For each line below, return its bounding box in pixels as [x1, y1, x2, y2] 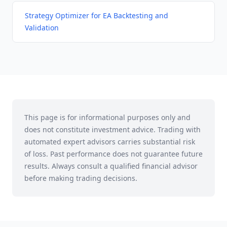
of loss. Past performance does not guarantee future [24, 149, 203, 159]
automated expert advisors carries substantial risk [24, 137, 195, 146]
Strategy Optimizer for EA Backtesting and [25, 11, 168, 20]
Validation [25, 23, 59, 32]
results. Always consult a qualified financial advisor [24, 161, 198, 171]
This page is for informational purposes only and [24, 112, 191, 122]
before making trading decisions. [24, 173, 137, 183]
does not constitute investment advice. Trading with [24, 125, 201, 134]
